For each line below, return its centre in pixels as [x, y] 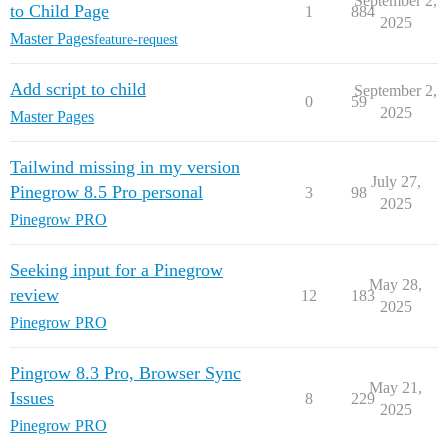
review [34, 295]
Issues [32, 398]
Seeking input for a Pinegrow [116, 270]
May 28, [395, 284]
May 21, [395, 387]
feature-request [136, 39]
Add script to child [78, 89]
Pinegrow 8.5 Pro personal [106, 192]
